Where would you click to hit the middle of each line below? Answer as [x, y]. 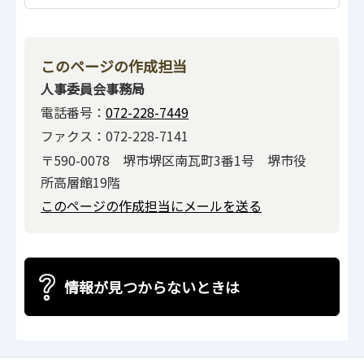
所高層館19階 [80, 182]
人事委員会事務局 [93, 88]
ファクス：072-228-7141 [115, 136]
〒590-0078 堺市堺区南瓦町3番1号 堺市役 [173, 160]
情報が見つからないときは [152, 287]
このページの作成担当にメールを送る [151, 206]
